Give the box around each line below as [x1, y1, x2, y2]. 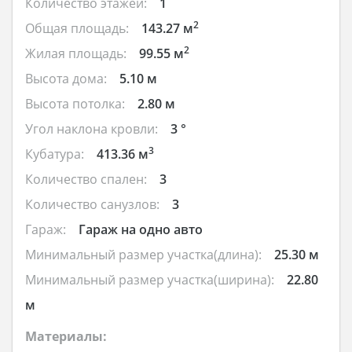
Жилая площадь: [25, 44, 126, 62]
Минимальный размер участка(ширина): [25, 270, 274, 288]
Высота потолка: [25, 94, 125, 112]
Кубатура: [25, 145, 84, 163]
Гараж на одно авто [79, 220, 203, 238]
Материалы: [25, 327, 107, 345]
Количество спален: [25, 170, 147, 188]
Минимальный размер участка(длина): [25, 245, 262, 263]
